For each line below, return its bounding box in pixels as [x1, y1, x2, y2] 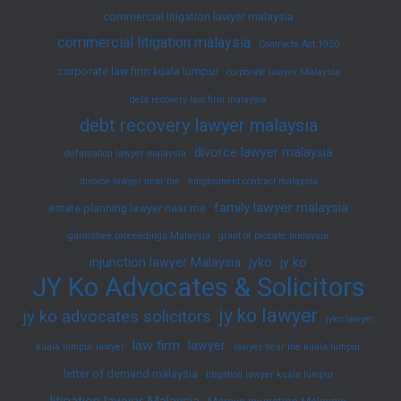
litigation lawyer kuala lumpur [205, 368, 334, 380]
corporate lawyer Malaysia [226, 65, 340, 78]
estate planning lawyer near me [48, 200, 206, 215]
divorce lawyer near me [79, 175, 180, 187]
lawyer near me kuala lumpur [234, 340, 361, 353]
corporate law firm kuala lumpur [56, 64, 218, 78]
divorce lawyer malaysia [193, 144, 333, 159]
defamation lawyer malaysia [64, 147, 186, 159]
